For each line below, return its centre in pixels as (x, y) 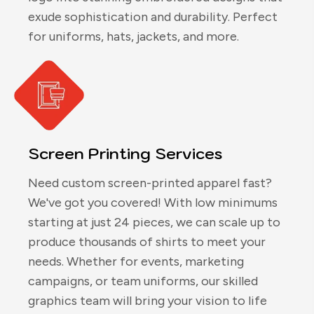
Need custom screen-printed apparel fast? (150, 183)
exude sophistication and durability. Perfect (153, 17)
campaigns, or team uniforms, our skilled (143, 281)
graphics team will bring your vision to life (148, 301)
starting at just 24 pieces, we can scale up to (154, 223)
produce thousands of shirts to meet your (147, 242)
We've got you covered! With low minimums (153, 203)
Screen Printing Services (125, 153)
